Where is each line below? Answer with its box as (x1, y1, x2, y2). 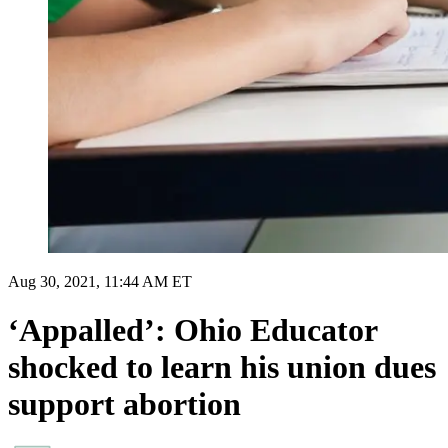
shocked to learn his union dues (8, 349, 436, 386)
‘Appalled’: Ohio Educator (8, 312, 377, 349)
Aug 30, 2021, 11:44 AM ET (8, 272, 192, 290)
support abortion (8, 386, 241, 423)
